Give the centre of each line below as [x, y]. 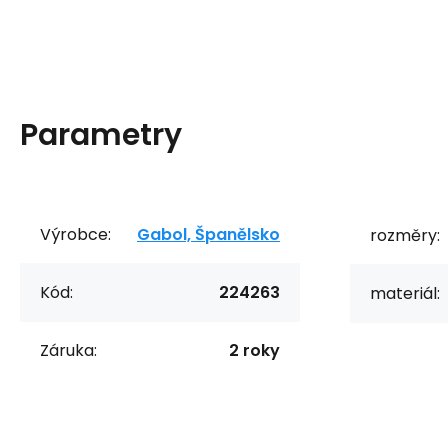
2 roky [254, 350]
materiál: [405, 293]
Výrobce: [75, 234]
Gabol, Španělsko [208, 234]
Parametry [101, 135]
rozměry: [405, 235]
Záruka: [68, 350]
